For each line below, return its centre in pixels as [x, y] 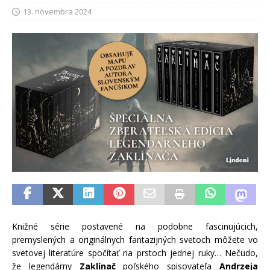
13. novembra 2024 [57, 12]
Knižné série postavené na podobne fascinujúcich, [135, 226]
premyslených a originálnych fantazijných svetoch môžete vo [135, 239]
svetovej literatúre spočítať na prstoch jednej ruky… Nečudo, [135, 253]
